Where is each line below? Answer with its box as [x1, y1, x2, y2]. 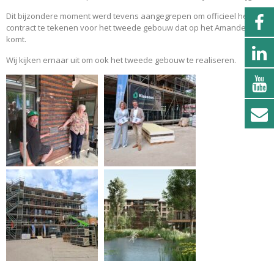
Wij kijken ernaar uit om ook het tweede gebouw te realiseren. [6, 54, 236, 65]
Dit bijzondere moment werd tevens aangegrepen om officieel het [6, 10, 250, 22]
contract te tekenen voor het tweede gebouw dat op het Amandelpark [6, 22, 265, 34]
